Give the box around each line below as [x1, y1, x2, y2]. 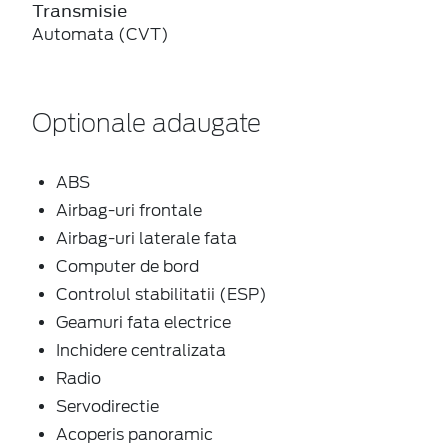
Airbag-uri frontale [56, 200, 202, 220]
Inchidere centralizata [56, 340, 226, 360]
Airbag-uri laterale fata [56, 228, 237, 248]
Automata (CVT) [32, 24, 169, 44]
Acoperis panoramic [56, 424, 213, 444]
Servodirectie [56, 396, 159, 416]
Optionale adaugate [32, 112, 261, 137]
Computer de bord [56, 256, 199, 276]
